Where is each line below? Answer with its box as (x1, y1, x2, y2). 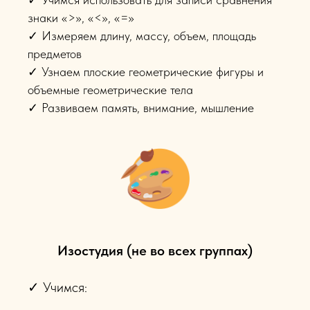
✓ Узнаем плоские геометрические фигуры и (28, 64, 264, 80)
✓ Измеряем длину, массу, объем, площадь (28, 28, 256, 44)
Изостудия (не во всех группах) (57, 241, 253, 259)
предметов (28, 46, 82, 62)
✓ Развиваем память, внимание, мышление (28, 100, 254, 116)
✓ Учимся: (28, 278, 87, 295)
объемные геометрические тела (28, 82, 193, 98)
